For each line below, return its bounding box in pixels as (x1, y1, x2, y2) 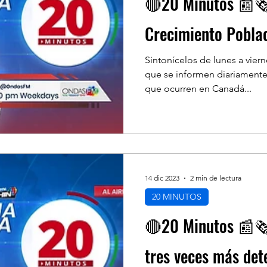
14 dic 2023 (145, 173, 179, 182)
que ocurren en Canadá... (145, 83, 252, 94)
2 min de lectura (190, 173, 241, 182)
